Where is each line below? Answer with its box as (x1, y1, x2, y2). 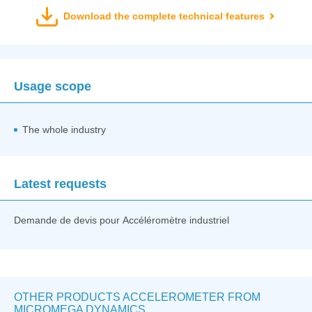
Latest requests (14, 176, 107, 191)
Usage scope (14, 79, 91, 93)
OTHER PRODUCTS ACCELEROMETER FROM (14, 290, 260, 303)
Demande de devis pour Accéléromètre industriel (14, 214, 229, 226)
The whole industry (22, 123, 106, 135)
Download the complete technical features (63, 10, 265, 22)
